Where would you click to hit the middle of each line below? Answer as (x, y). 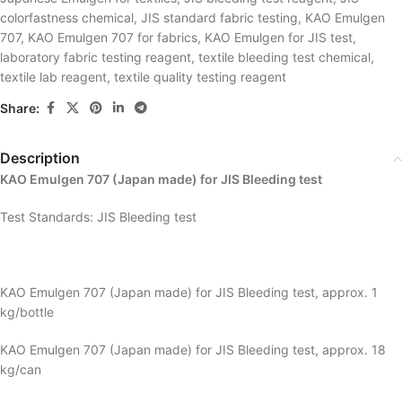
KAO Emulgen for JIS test (279, 38)
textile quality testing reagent (200, 77)
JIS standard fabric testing (219, 18)
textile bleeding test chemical (284, 57)
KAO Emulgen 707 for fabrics (113, 38)
